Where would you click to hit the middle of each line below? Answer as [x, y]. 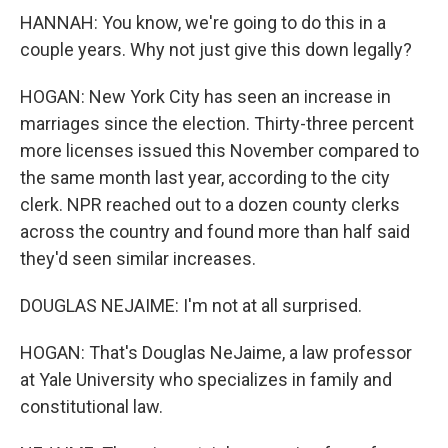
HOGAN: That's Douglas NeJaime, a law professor [216, 352]
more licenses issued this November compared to [219, 150]
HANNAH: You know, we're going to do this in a [203, 22]
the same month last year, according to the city [205, 177]
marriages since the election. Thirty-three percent [217, 123]
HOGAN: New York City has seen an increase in [205, 96]
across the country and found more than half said [215, 231]
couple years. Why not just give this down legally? [216, 49]
